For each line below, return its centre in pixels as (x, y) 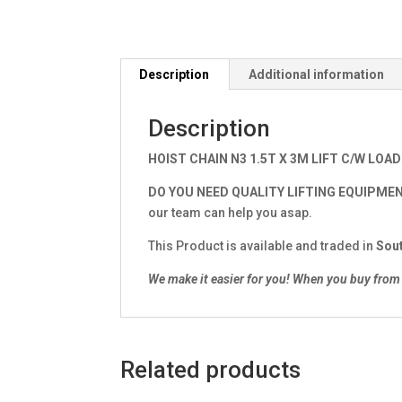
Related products (211, 369)
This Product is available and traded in (262, 245)
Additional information (317, 74)
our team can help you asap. (231, 212)
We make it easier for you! (221, 279)
